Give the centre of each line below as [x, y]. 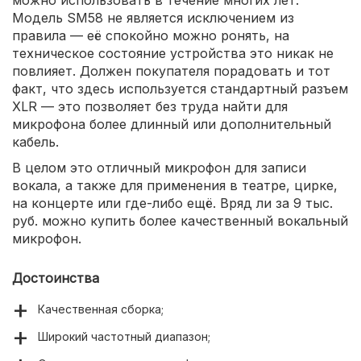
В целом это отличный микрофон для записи [159, 167]
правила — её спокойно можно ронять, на [151, 35]
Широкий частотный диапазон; [124, 336]
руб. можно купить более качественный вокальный [180, 220]
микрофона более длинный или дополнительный [172, 124]
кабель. [35, 141]
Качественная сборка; [101, 309]
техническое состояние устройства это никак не [173, 53]
